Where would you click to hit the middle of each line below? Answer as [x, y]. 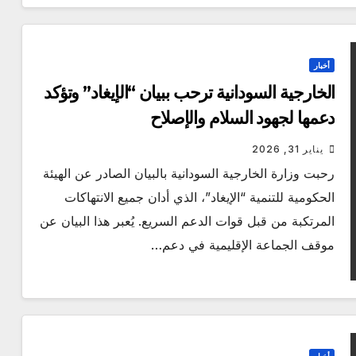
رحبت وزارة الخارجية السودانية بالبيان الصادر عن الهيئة [189, 174]
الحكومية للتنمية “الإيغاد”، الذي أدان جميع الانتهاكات [200, 197]
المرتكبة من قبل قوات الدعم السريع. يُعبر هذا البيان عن [188, 221]
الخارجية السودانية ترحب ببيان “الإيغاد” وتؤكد [189, 93]
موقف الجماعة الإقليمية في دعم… [243, 245]
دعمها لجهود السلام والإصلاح [242, 118]
